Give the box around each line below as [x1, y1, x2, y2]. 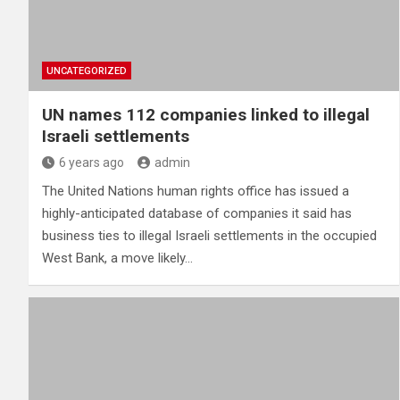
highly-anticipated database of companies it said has [42, 204, 352, 221]
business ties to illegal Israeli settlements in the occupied [42, 227, 377, 244]
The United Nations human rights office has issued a [42, 182, 349, 199]
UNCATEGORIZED [46, 64, 127, 77]
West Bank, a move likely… [42, 249, 193, 266]
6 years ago [59, 154, 124, 170]
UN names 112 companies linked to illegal [42, 104, 370, 125]
